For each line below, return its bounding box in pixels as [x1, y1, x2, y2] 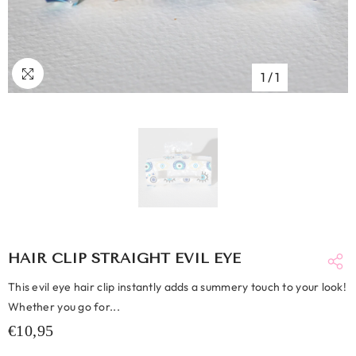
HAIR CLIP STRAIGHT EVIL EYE [8, 250, 241, 267]
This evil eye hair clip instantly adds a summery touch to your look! [8, 280, 347, 294]
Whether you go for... [8, 300, 120, 314]
